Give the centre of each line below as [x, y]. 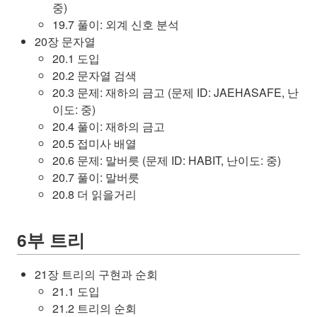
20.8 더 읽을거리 [94, 194]
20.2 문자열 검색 [94, 75]
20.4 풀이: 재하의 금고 [109, 126]
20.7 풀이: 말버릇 [96, 177]
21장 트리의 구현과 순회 [96, 274]
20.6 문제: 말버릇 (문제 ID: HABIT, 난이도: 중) [167, 160]
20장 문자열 [65, 41]
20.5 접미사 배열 [94, 143]
